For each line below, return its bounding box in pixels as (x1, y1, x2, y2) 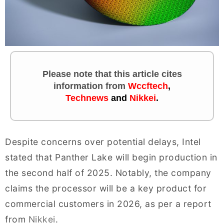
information (53, 81, 105, 91)
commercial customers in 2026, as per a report (5, 198, 211, 209)
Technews (65, 93, 108, 103)
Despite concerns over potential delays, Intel (5, 136, 201, 147)
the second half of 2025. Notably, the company (5, 167, 211, 178)
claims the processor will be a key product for (5, 183, 206, 194)
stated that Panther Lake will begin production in (5, 152, 217, 163)
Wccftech (128, 81, 168, 91)
